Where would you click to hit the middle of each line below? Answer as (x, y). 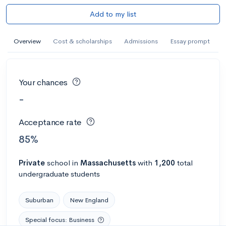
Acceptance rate (50, 122)
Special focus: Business (60, 219)
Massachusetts (108, 162)
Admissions (141, 41)
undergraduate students (59, 174)
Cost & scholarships (82, 41)
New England (89, 200)
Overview (27, 41)
